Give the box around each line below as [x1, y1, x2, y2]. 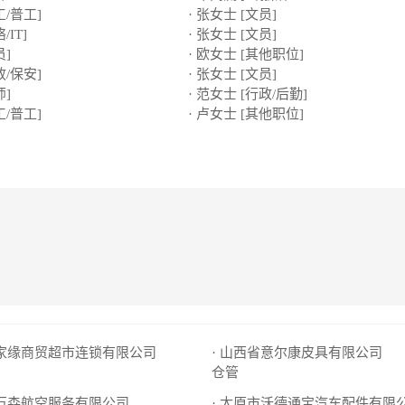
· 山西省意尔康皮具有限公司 [212, 345, 386, 360]
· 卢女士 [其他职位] [188, 107, 304, 121]
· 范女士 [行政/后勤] [188, 87, 307, 101]
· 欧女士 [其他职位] [188, 47, 304, 61]
